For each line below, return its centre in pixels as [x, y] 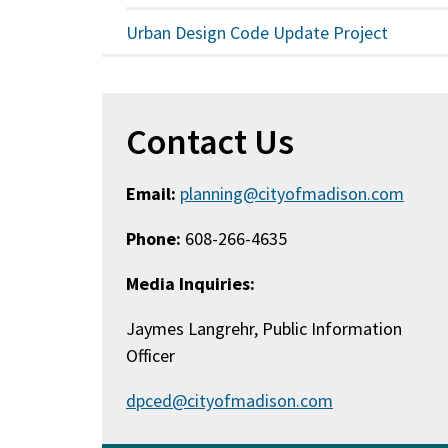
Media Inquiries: [191, 283]
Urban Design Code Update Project [257, 32]
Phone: [154, 238]
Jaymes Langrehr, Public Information [264, 328]
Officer [151, 355]
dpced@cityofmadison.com [230, 400]
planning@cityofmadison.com [292, 193]
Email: [151, 193]
